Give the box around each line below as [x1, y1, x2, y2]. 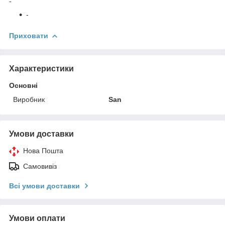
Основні [9, 81, 38, 89]
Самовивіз [23, 162, 57, 170]
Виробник [13, 95, 45, 103]
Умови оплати [9, 213, 65, 222]
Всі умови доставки [9, 181, 80, 190]
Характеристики [9, 64, 74, 73]
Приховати [9, 31, 48, 40]
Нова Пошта [23, 146, 63, 155]
